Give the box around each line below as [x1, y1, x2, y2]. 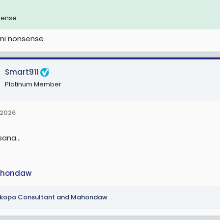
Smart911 [5, 67, 39, 77]
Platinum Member [5, 80, 61, 89]
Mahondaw [71, 192, 108, 202]
